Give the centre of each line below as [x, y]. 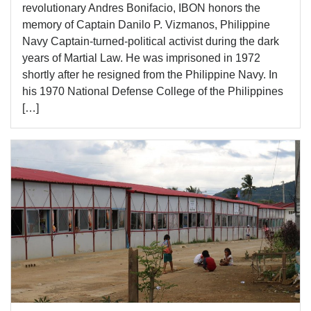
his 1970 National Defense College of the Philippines [153, 91]
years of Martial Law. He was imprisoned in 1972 [141, 58]
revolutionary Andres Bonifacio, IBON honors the [141, 8]
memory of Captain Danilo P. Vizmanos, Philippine [146, 24]
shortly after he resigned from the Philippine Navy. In [150, 74]
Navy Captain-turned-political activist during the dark [151, 41]
